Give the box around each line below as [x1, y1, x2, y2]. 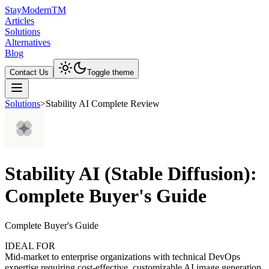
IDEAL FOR [5, 240, 55, 251]
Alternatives [5, 37, 50, 47]
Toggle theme [87, 68, 134, 77]
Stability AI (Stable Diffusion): [5, 163, 257, 185]
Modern [22, 5, 52, 15]
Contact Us [10, 68, 49, 77]
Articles [5, 16, 34, 26]
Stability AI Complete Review [46, 98, 160, 109]
